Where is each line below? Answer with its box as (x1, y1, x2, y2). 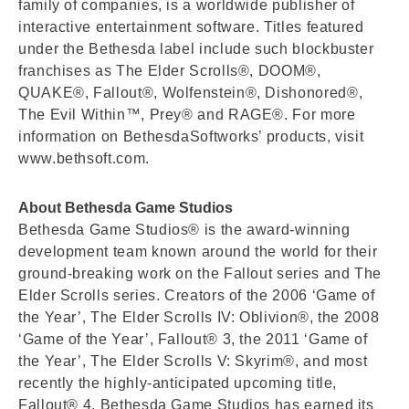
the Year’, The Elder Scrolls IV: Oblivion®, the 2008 (18, 309, 380, 325)
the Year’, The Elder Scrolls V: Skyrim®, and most (18, 353, 368, 369)
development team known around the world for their (18, 244, 378, 259)
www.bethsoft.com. (18, 151, 150, 166)
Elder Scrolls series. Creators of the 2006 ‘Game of (18, 288, 375, 303)
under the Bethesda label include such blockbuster (18, 41, 374, 57)
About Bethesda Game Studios (18, 200, 233, 215)
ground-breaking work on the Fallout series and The (18, 266, 383, 281)
